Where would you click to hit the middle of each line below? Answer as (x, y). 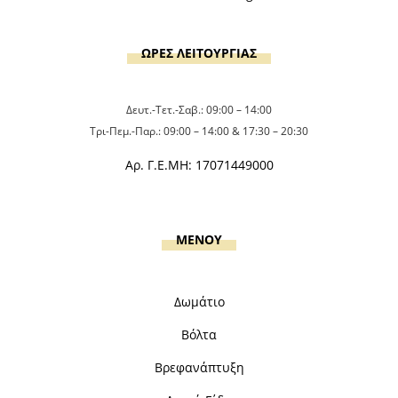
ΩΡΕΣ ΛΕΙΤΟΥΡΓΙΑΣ (199, 52)
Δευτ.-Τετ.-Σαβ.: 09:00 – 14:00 (199, 109)
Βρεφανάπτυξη (199, 367)
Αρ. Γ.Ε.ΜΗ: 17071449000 (199, 164)
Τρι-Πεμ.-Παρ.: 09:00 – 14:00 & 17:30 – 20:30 (199, 131)
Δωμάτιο (199, 301)
